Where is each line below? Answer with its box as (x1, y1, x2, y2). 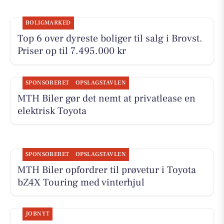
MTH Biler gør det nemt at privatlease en (17, 91, 195, 105)
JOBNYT (25, 209, 50, 217)
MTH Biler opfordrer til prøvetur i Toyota (17, 163, 196, 176)
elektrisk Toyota (17, 104, 86, 117)
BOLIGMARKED (25, 19, 71, 27)
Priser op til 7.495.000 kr (17, 44, 126, 58)
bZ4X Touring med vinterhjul (17, 175, 144, 189)
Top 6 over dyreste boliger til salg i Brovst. (17, 32, 202, 45)
